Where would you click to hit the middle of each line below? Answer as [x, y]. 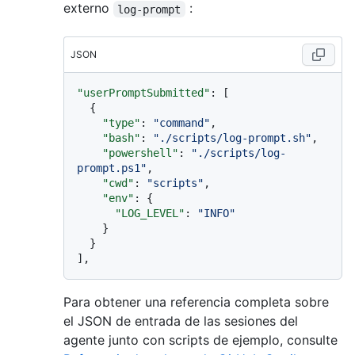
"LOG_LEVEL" [150, 214]
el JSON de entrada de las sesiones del [181, 321]
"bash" [121, 138]
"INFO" [216, 214]
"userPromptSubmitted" [143, 93]
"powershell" [140, 153]
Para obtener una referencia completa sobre [196, 302]
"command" [181, 123]
